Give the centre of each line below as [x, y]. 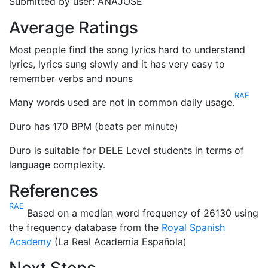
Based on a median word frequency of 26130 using [141, 213]
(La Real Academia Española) [119, 242]
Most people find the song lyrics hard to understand [127, 50]
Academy [30, 242]
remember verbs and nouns [71, 78]
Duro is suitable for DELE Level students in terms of [127, 150]
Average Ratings [74, 28]
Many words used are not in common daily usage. [122, 102]
